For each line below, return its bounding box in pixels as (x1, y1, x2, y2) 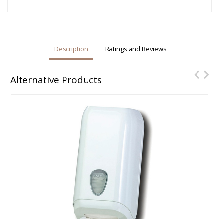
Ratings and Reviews (105, 44, 167, 53)
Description (54, 44, 88, 53)
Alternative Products (10, 73, 102, 86)
